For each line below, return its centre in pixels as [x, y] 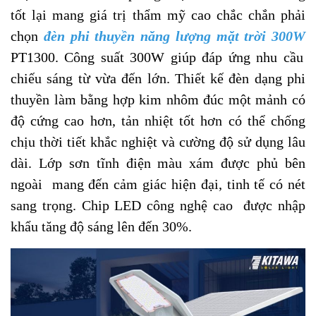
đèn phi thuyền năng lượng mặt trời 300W [174, 36]
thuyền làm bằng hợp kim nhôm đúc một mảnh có [158, 100]
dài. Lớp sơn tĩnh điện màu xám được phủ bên [158, 163]
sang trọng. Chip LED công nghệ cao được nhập [158, 206]
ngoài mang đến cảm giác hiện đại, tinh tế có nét [158, 184]
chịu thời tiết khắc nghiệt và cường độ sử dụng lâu [158, 142]
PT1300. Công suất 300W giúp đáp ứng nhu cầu [157, 57]
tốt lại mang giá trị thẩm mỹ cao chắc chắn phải [158, 15]
